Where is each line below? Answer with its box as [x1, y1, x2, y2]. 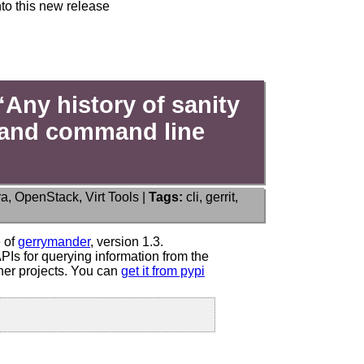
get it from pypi [121, 264, 205, 279]
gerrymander [18, 235, 90, 249]
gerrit [206, 190, 235, 205]
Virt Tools [85, 190, 139, 205]
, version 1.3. [90, 235, 163, 249]
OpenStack [15, 190, 79, 205]
